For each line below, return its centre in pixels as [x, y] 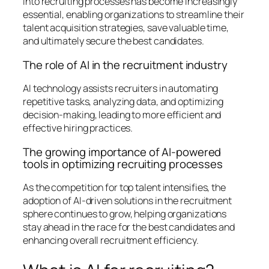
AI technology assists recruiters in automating [121, 89]
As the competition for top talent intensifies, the [124, 188]
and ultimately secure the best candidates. [113, 41]
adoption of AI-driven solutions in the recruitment [127, 201]
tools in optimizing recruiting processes [123, 164]
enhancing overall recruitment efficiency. [111, 240]
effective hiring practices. [78, 128]
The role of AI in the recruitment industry [125, 65]
